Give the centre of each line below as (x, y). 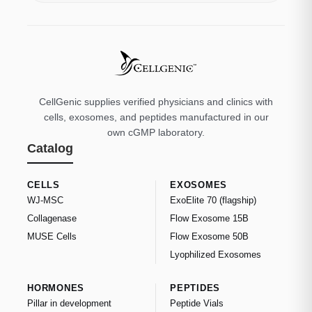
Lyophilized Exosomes (216, 254)
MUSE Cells (52, 236)
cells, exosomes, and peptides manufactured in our (156, 117)
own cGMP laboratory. (156, 132)
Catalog (50, 148)
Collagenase (52, 218)
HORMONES (56, 288)
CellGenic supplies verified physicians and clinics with (156, 101)
